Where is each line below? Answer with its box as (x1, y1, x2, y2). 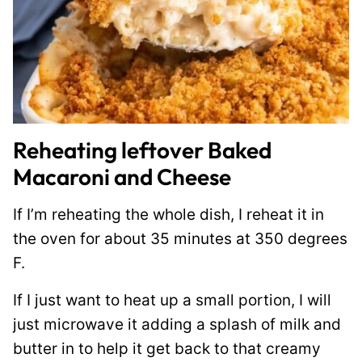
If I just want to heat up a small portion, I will (13, 291, 331, 309)
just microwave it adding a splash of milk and (13, 315, 341, 334)
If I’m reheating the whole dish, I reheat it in (13, 205, 324, 224)
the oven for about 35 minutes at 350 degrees (13, 229, 347, 248)
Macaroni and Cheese (13, 162, 231, 191)
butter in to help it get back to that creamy (13, 339, 321, 358)
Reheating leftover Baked (13, 136, 271, 164)
